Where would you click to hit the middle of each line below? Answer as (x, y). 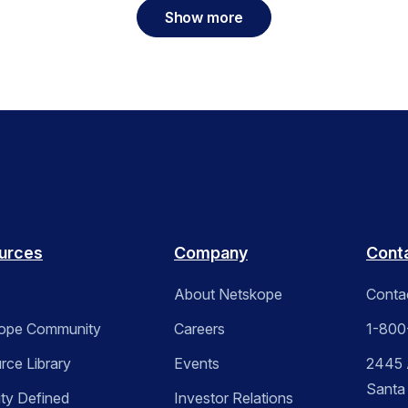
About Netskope (228, 295)
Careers (199, 329)
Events (197, 364)
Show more (204, 17)
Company (211, 253)
